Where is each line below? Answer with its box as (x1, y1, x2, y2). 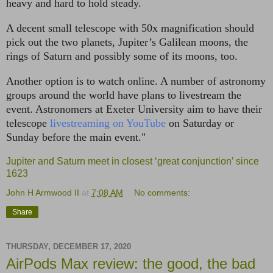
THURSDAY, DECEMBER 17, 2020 (6, 242, 131, 252)
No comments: (134, 187, 191, 197)
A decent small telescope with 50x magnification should (6, 21, 254, 34)
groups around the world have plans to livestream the (6, 88, 241, 101)
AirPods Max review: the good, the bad (6, 255, 255, 272)
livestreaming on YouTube (50, 116, 166, 129)
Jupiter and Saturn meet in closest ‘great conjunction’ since (6, 155, 259, 166)
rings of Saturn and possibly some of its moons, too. (6, 49, 238, 62)
